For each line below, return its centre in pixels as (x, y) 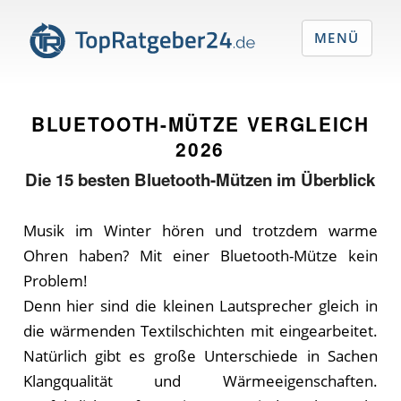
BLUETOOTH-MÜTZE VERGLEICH (200, 123)
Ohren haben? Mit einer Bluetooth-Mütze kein (200, 256)
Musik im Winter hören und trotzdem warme (200, 230)
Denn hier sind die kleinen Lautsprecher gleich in (200, 306)
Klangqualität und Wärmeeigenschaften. (200, 381)
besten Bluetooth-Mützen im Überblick (227, 179)
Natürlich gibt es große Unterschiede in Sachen (200, 356)
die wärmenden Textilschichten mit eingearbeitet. (200, 331)
